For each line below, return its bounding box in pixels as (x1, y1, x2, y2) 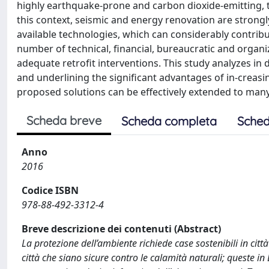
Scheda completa (121, 113, 217, 128)
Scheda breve (26, 112, 101, 128)
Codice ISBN (22, 183, 79, 197)
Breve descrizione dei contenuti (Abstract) (22, 222, 221, 235)
